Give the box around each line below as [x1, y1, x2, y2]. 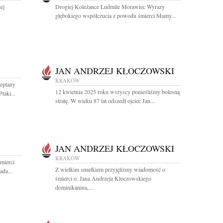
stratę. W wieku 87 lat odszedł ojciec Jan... [55, 97, 155, 105]
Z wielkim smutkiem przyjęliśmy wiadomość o [55, 165, 165, 173]
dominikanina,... [55, 183, 93, 191]
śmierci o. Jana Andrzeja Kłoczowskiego [55, 174, 151, 182]
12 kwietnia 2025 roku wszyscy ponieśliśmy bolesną [55, 88, 180, 96]
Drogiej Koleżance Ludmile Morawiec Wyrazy [55, 2, 165, 10]
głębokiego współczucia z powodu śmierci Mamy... [55, 11, 176, 19]
